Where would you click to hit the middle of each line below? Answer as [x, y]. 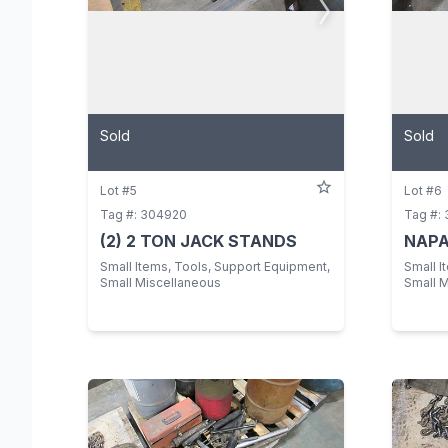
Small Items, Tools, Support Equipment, [215, 266]
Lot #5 [118, 190]
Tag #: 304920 [143, 214]
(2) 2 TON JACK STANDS [198, 240]
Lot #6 [423, 190]
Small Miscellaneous [160, 282]
